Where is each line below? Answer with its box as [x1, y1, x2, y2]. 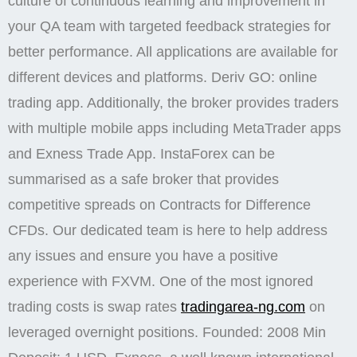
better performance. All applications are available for [8, 44, 338, 60]
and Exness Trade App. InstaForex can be [8, 146, 275, 162]
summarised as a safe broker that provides [8, 171, 279, 187]
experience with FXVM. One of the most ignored [8, 273, 313, 289]
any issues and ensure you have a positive [8, 248, 278, 264]
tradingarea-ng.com [181, 299, 305, 315]
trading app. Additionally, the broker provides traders [8, 95, 339, 111]
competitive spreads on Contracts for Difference [8, 197, 311, 213]
